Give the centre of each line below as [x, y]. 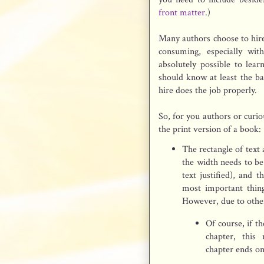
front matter [182, 12]
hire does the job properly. [209, 90]
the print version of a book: [210, 129]
